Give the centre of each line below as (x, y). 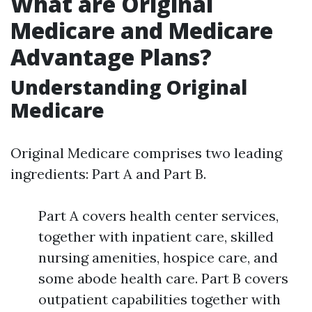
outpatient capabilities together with (159, 299)
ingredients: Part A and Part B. (108, 174)
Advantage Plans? (111, 57)
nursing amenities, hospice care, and (158, 257)
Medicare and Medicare (142, 30)
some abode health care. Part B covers (163, 278)
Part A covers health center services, (158, 216)
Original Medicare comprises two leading (146, 153)
